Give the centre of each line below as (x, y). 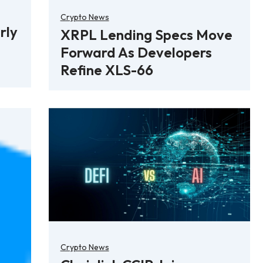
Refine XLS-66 (107, 70)
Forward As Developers (136, 52)
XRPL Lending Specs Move (146, 34)
